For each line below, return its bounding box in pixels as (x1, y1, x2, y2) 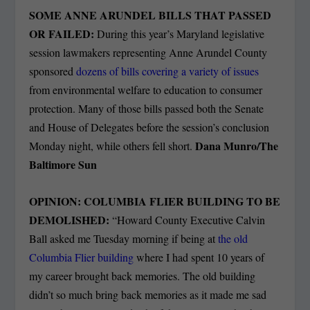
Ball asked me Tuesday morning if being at (29, 231, 219, 246)
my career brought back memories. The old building (29, 268, 256, 284)
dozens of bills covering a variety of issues (76, 64, 259, 79)
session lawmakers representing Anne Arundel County (29, 45, 268, 60)
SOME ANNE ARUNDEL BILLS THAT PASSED (29, 7, 272, 24)
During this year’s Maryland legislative (94, 26, 265, 42)
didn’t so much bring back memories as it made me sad (29, 287, 267, 302)
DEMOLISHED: (29, 212, 110, 228)
